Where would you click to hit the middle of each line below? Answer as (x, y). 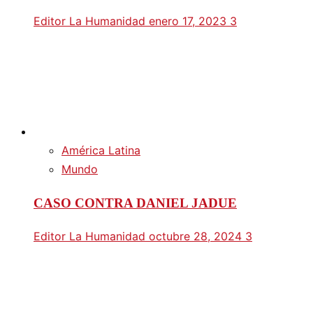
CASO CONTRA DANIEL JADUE (135, 203)
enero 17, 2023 (189, 21)
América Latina (101, 151)
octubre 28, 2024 (197, 236)
